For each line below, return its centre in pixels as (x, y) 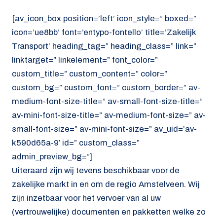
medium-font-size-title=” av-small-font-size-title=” (107, 101)
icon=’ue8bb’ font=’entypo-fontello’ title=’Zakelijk (104, 32)
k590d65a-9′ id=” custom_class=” (76, 143)
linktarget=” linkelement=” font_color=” (85, 60)
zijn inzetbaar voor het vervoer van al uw (86, 198)
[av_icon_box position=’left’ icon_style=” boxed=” (104, 18)
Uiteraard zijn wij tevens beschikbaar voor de (96, 170)
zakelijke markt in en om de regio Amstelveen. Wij (106, 184)
